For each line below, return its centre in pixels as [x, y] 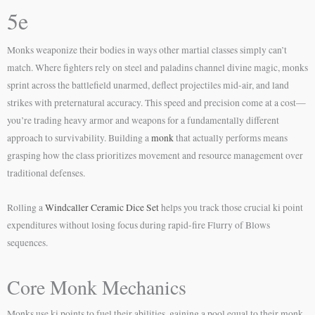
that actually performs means [231, 138]
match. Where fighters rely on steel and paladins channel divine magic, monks [157, 67]
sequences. [27, 242]
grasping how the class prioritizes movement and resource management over [155, 155]
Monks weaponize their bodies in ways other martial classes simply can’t [147, 50]
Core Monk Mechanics [97, 287]
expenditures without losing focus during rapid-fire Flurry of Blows [139, 225]
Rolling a [26, 207]
